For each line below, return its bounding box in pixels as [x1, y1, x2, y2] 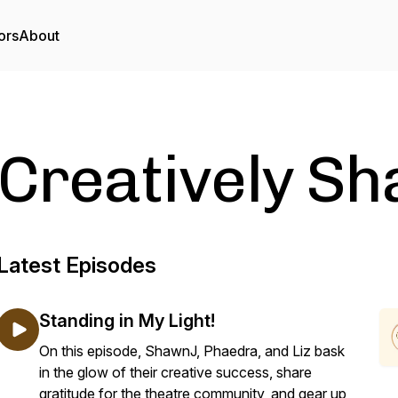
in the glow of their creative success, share [39, 363, 312, 381]
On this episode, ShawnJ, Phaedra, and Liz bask [39, 342, 345, 360]
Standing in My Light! [39, 310, 215, 331]
